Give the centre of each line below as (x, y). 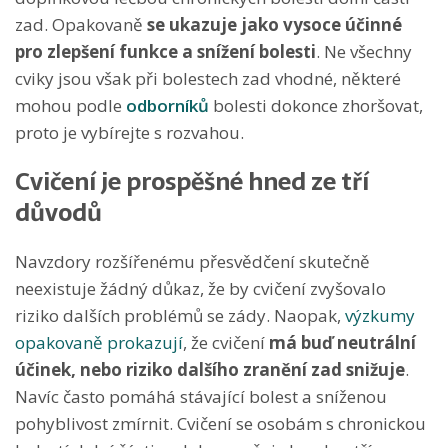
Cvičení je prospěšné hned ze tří (192, 181)
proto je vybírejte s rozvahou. (129, 132)
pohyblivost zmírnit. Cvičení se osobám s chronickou (220, 423)
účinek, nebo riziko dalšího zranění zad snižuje (210, 369)
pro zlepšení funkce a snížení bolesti (165, 51)
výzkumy (380, 315)
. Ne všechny (364, 51)
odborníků (167, 105)
